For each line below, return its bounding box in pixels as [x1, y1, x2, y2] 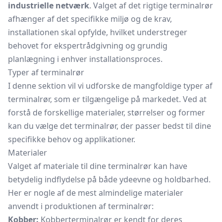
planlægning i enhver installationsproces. [8, 54, 163, 64]
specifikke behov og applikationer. [8, 134, 135, 145]
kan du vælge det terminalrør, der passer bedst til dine [8, 120, 211, 131]
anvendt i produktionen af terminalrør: [8, 201, 154, 212]
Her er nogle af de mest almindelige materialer [8, 187, 183, 198]
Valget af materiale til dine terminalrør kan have [8, 161, 187, 171]
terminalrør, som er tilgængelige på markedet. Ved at [8, 94, 207, 105]
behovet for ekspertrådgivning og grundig [8, 40, 167, 51]
